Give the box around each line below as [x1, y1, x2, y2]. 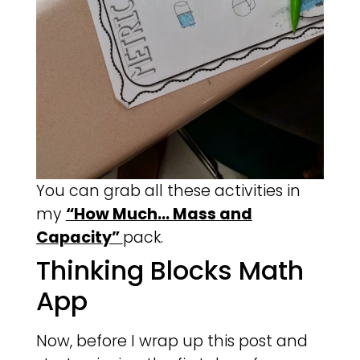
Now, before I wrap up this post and [35, 330, 308, 353]
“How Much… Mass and [65, 203, 252, 226]
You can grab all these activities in [35, 180, 301, 202]
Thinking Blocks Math [35, 252, 304, 289]
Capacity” [35, 227, 123, 249]
